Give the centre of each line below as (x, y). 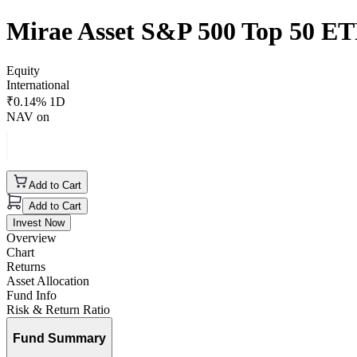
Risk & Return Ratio (58, 309)
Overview (31, 237)
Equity (23, 70)
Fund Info (31, 295)
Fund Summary (59, 339)
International (38, 84)
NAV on (28, 116)
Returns (26, 266)
